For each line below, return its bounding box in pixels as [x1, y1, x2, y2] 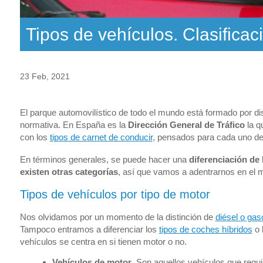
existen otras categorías [19, 166, 118, 177]
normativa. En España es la [19, 120, 128, 130]
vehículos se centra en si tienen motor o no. [19, 236, 187, 247]
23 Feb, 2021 [19, 72, 70, 82]
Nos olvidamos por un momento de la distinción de [19, 211, 215, 222]
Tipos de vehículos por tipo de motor [19, 187, 210, 201]
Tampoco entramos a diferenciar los [19, 224, 159, 234]
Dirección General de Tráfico [127, 120, 245, 130]
